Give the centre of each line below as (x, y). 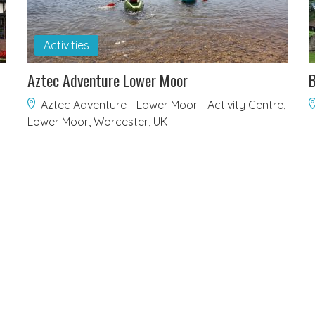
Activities (66, 45)
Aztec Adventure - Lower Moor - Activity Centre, (163, 105)
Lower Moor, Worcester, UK (97, 122)
